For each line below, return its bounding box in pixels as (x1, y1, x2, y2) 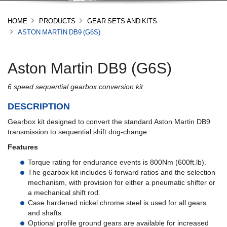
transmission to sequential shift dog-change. (8, 128, 149, 136)
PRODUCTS (39, 18, 75, 25)
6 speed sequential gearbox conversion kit (8, 83, 143, 91)
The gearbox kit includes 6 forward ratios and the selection (28, 168, 215, 177)
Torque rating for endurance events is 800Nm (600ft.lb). (28, 158, 206, 167)
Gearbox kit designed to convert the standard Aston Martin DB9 (8, 118, 210, 126)
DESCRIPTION (8, 101, 70, 112)
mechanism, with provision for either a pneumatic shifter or (28, 178, 215, 187)
